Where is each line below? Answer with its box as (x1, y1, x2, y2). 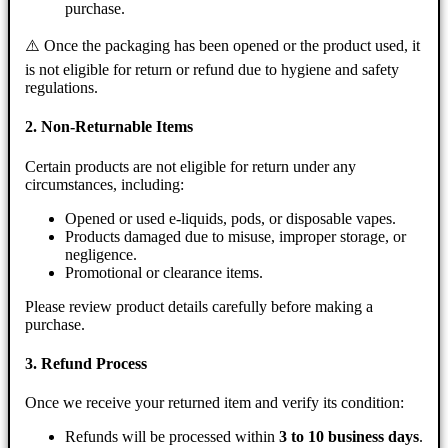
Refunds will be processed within (65, 428, 279, 446)
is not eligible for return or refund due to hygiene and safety (25, 61, 399, 79)
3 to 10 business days (279, 428, 419, 446)
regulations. (25, 79, 98, 97)
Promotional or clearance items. (65, 263, 263, 281)
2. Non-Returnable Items (25, 118, 193, 136)
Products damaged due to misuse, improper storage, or (65, 227, 406, 245)
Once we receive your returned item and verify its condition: (25, 394, 404, 412)
